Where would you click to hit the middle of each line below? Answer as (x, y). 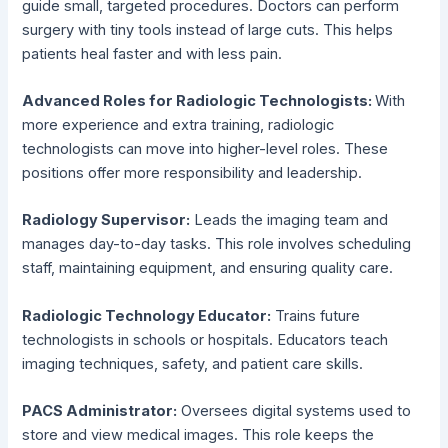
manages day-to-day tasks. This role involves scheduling (217, 244)
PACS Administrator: (100, 410)
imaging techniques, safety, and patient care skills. (193, 363)
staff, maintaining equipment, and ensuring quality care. (208, 268)
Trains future (316, 315)
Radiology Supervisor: (106, 220)
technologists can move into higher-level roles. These (205, 148)
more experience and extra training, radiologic (178, 124)
